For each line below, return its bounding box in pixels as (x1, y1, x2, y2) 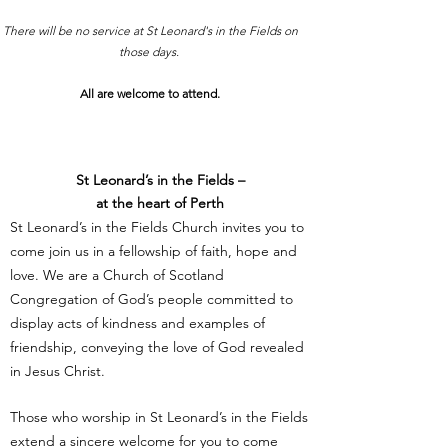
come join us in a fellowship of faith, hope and (10, 242, 297, 260)
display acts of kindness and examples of (10, 314, 265, 332)
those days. (118, 44, 182, 59)
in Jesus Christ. (10, 362, 105, 380)
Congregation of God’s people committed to (10, 290, 293, 308)
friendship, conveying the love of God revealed (10, 338, 304, 356)
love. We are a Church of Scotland (10, 266, 224, 284)
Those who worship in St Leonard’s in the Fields (10, 408, 308, 426)
